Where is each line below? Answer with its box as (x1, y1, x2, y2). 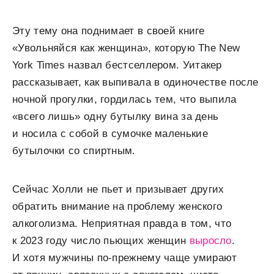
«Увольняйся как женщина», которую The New (12, 42, 240, 54)
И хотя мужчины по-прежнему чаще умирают (12, 252, 237, 264)
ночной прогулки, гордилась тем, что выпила (12, 94, 237, 105)
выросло (189, 235, 232, 246)
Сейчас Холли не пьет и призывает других (12, 183, 224, 195)
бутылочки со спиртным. (12, 145, 136, 157)
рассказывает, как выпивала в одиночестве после (12, 76, 259, 88)
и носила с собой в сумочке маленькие (12, 128, 208, 139)
